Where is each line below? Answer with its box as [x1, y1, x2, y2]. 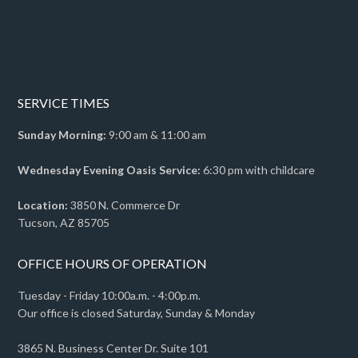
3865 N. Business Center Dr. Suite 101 [18, 341, 209, 356]
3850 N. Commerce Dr [68, 198, 181, 213]
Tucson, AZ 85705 [18, 216, 110, 230]
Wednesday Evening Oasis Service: [18, 163, 201, 177]
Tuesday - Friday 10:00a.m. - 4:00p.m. [18, 288, 201, 303]
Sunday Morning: [18, 128, 107, 142]
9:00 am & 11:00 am [106, 128, 207, 142]
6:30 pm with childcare [201, 163, 316, 177]
